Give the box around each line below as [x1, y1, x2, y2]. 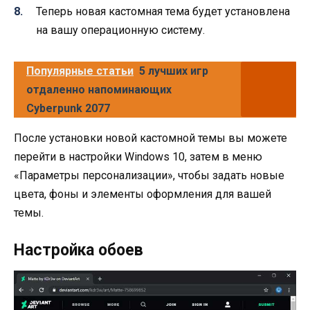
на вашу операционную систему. [36, 24, 205, 37]
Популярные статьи [26, 64, 134, 78]
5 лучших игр [139, 64, 208, 78]
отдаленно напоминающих [26, 83, 172, 97]
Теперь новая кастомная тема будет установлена [36, 5, 290, 19]
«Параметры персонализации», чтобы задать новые [14, 169, 284, 183]
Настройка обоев [14, 241, 143, 260]
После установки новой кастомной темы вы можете [14, 131, 287, 145]
